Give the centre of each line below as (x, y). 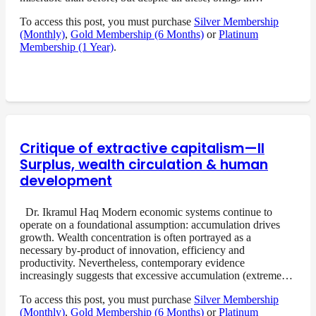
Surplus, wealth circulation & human (144, 164)
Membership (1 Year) (67, 47)
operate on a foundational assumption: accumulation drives (150, 224)
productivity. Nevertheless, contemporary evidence (132, 262)
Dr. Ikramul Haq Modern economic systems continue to (146, 212)
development (66, 181)
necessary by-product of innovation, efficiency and (132, 250)
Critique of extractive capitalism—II (142, 148)
